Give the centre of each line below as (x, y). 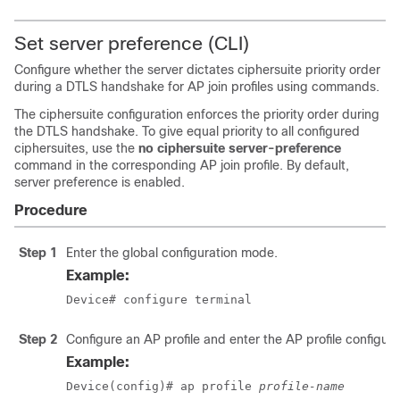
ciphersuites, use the (76, 148)
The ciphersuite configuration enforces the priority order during (197, 114)
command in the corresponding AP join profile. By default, (182, 165)
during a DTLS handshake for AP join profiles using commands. (197, 87)
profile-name (302, 386)
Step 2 (38, 339)
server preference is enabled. (100, 182)
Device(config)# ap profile (162, 386)
